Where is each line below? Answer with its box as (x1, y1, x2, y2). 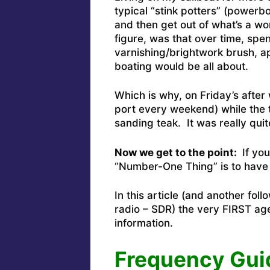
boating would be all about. (114, 60, 248, 72)
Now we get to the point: (114, 146, 239, 159)
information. (114, 217, 173, 230)
